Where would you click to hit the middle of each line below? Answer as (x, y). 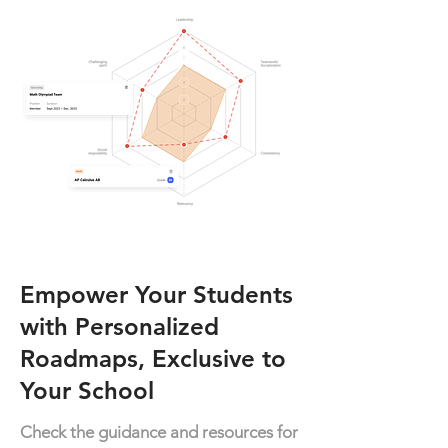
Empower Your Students (156, 294)
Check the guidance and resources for (159, 432)
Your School (87, 390)
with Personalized (119, 326)
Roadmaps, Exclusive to (153, 358)
